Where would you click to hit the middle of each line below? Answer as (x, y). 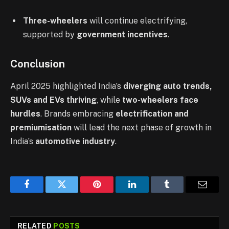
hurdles (25, 113)
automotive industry (75, 141)
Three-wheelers (55, 20)
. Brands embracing (78, 113)
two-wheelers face (160, 100)
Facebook (44, 192)
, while (109, 100)
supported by (50, 34)
